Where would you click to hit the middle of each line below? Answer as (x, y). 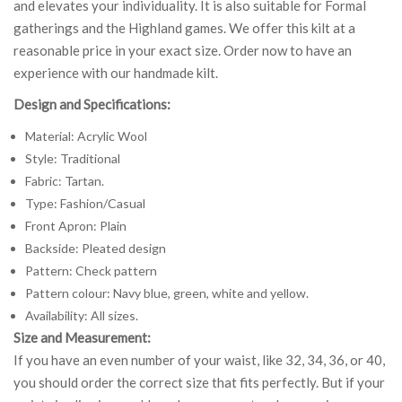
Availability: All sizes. (81, 315)
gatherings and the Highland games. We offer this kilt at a (184, 27)
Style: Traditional (72, 158)
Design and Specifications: (92, 104)
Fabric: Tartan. (64, 180)
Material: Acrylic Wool (86, 135)
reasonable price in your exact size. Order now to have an (183, 50)
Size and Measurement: (82, 337)
